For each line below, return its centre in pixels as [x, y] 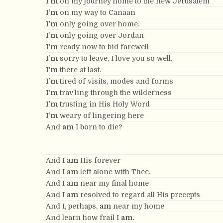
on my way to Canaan [97, 12]
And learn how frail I [83, 218]
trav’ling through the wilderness [115, 93]
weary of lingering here [101, 115]
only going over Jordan [101, 35]
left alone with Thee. [114, 172]
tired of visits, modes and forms [115, 81]
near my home [138, 206]
